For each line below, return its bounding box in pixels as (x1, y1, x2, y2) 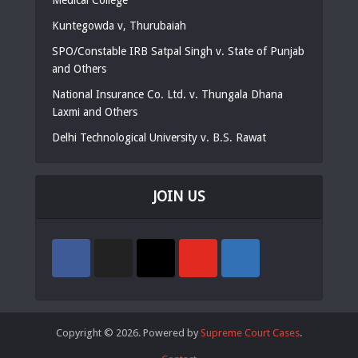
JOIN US (153, 187, 205, 205)
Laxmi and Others (52, 105, 137, 118)
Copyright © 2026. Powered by (56, 326, 201, 339)
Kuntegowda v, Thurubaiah (52, 18, 186, 32)
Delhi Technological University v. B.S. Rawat (52, 130, 266, 144)
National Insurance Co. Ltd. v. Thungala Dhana (52, 87, 283, 101)
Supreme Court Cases (201, 326, 300, 339)
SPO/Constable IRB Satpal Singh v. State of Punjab (52, 44, 304, 58)
